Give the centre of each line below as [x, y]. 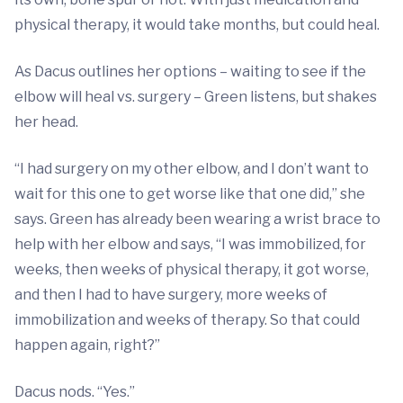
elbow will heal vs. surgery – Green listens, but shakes [196, 97]
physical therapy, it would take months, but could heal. [197, 25]
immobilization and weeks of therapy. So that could [187, 320]
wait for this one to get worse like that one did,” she [190, 194]
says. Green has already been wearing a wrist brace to [197, 219]
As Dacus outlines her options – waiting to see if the [190, 72]
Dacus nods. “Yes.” [75, 392]
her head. [46, 122]
